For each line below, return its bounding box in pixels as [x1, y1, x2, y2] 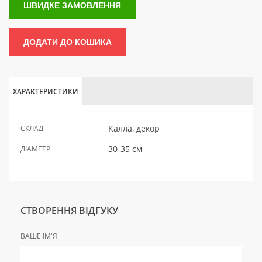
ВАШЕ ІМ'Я [20, 231, 57, 242]
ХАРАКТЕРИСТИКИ [13, 87, 78, 97]
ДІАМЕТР [20, 144, 50, 154]
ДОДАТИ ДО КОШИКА [23, 37, 112, 47]
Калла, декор [108, 123, 160, 135]
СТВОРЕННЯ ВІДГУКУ [20, 204, 118, 218]
